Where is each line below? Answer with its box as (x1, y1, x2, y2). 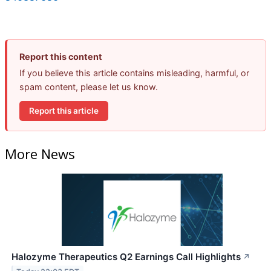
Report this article (29, 105, 99, 116)
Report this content (19, 51, 102, 62)
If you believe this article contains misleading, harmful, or (19, 67, 249, 78)
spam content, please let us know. (19, 81, 158, 92)
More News (5, 145, 75, 163)
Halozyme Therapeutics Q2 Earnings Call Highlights (11, 251, 241, 263)
